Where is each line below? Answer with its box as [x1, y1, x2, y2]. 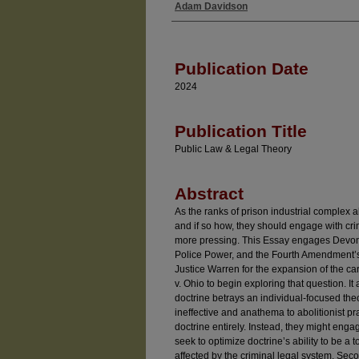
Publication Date [175, 59, 309, 78]
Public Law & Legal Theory [175, 143, 292, 155]
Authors [171, 11, 226, 34]
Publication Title [175, 122, 307, 140]
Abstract [175, 184, 244, 203]
